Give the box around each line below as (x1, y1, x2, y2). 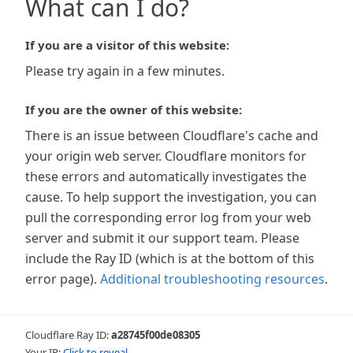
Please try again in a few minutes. (25, 62, 225, 80)
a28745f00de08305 (111, 328, 200, 342)
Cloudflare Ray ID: (25, 328, 111, 342)
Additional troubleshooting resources (100, 270, 325, 288)
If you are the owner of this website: (25, 102, 242, 117)
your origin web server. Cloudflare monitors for (25, 147, 307, 165)
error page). (25, 270, 97, 288)
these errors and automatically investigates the (25, 168, 307, 185)
